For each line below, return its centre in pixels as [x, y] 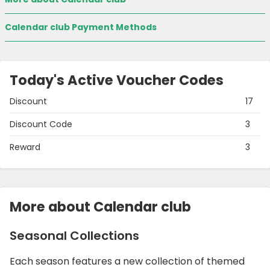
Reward [25, 147]
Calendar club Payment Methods [81, 27]
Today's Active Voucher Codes [117, 80]
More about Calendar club [100, 207]
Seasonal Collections [74, 236]
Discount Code [41, 124]
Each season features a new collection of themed [127, 262]
